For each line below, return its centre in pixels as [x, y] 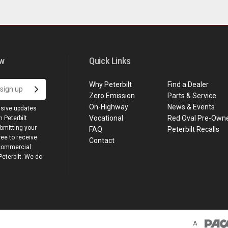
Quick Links [110, 61]
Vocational [106, 118]
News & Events [191, 107]
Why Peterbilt [111, 84]
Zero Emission [112, 95]
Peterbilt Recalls [193, 129]
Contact [102, 140]
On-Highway [109, 107]
